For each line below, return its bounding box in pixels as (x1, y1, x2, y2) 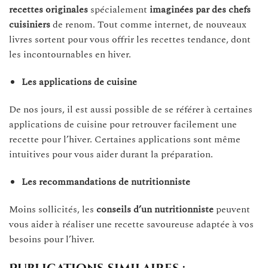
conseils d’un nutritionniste (96, 202, 214, 217)
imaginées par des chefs (150, 2, 251, 17)
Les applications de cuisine (21, 75, 137, 90)
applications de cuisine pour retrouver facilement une (9, 117, 237, 132)
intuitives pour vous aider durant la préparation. (9, 147, 213, 162)
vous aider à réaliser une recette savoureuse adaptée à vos (9, 217, 254, 232)
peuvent (214, 202, 250, 217)
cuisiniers (9, 17, 53, 32)
